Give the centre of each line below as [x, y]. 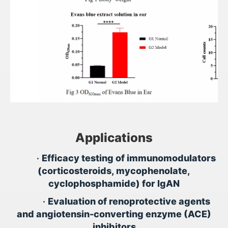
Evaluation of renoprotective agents [129, 201]
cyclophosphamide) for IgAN [114, 183]
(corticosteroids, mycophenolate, [114, 171]
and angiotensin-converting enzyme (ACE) [114, 214]
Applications [114, 138]
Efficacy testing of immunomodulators [129, 158]
